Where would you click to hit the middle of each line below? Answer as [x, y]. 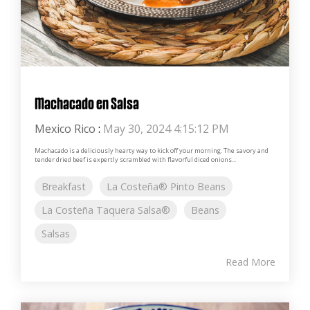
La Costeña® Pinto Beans [166, 186]
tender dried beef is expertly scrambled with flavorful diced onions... [135, 159]
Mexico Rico [65, 128]
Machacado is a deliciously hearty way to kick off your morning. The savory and [152, 150]
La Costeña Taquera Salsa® [106, 210]
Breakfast [64, 186]
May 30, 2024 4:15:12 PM [166, 128]
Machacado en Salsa [87, 102]
